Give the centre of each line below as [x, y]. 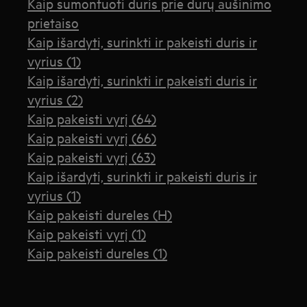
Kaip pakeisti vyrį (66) [92, 137]
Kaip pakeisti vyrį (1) [87, 233]
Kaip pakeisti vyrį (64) [92, 118]
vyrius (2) [56, 99]
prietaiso [53, 22]
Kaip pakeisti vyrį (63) [92, 157]
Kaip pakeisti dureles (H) [100, 214]
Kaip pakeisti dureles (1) [98, 253]
